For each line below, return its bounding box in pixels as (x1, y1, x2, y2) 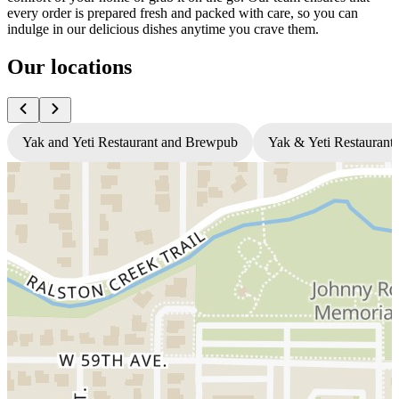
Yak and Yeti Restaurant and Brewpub (22, 134, 238, 150)
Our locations (7, 54, 132, 78)
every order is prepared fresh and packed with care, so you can (7, 4, 358, 20)
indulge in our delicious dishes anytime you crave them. (7, 20, 319, 37)
